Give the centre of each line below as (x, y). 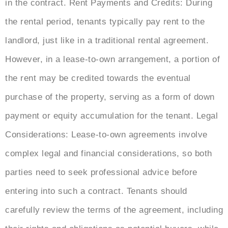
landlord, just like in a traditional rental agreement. (107, 41)
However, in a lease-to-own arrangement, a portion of (112, 60)
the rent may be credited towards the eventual (98, 78)
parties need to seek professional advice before (101, 173)
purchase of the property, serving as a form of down (110, 97)
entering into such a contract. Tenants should (96, 191)
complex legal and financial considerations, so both (109, 154)
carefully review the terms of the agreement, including (114, 210)
